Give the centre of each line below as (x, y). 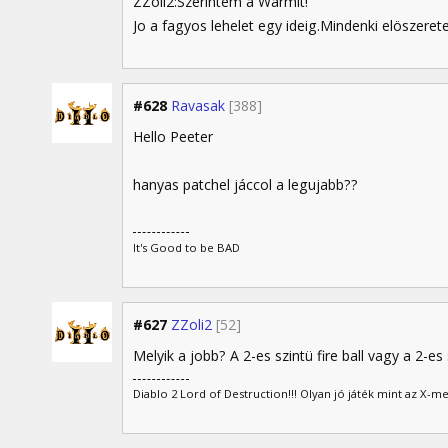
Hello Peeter (173, 136)
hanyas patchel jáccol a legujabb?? (245, 184)
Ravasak (198, 105)
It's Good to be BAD (186, 247)
